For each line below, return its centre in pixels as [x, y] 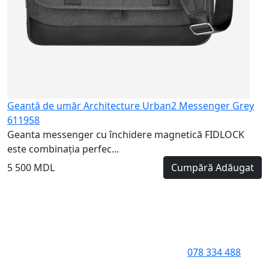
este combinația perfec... [63, 149]
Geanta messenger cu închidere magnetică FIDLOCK [126, 134]
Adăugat [235, 168]
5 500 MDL [31, 168]
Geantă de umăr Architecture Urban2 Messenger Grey [131, 106]
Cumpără [192, 168]
